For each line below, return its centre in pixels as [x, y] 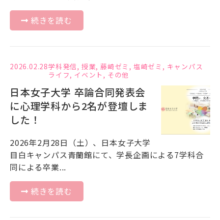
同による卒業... [38, 167]
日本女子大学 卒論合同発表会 [78, 92]
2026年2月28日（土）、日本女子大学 [80, 143]
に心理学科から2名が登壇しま [79, 106]
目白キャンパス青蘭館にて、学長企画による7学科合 [107, 155]
